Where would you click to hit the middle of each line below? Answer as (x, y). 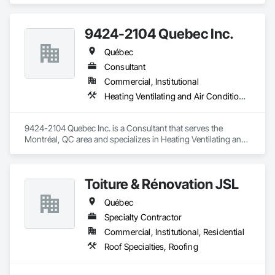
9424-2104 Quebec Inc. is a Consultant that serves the (124, 128)
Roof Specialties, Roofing (151, 246)
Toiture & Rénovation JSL (162, 184)
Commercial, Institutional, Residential (174, 232)
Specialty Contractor (143, 217)
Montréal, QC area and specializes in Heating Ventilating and (135, 139)
